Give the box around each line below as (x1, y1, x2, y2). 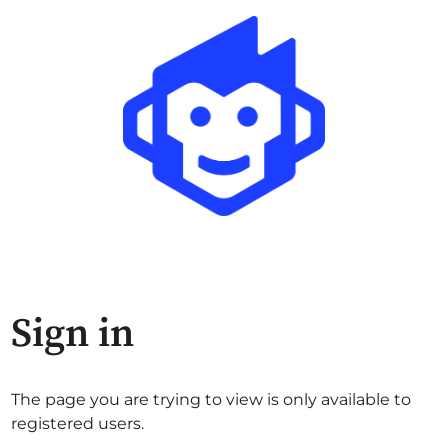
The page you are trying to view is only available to (11, 390, 412, 409)
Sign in (11, 309, 135, 359)
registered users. (11, 414, 145, 433)
